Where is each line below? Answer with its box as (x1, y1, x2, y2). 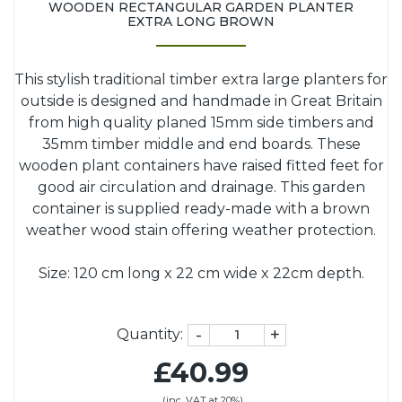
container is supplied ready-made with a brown (32, 199, 370, 217)
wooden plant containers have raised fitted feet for (18, 156, 384, 174)
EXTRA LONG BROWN (127, 13, 275, 30)
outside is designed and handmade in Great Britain (20, 92, 382, 109)
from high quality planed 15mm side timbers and (28, 113, 374, 131)
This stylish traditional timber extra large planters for (14, 70, 388, 88)
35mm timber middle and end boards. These (41, 135, 361, 153)
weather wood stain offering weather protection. (26, 221, 376, 239)
